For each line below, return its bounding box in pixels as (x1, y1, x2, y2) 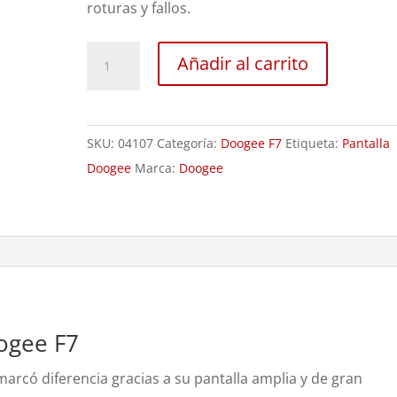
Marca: (135, 160, 180, 176)
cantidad (86, 143, 145, 162)
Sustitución (86, 43, 162, 63)
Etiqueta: (285, 135, 343, 152)
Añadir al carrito (177, 51, 309, 75)
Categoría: (157, 135, 222, 152)
